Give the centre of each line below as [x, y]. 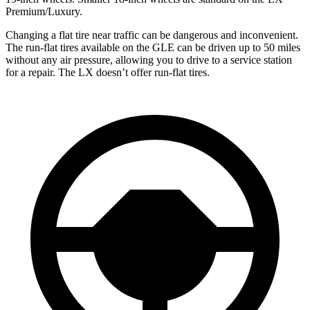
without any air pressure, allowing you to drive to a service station [149, 60]
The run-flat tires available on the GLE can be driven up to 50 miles [153, 47]
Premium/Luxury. [44, 11]
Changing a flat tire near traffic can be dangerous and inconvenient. [152, 35]
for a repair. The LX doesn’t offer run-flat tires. [108, 72]
